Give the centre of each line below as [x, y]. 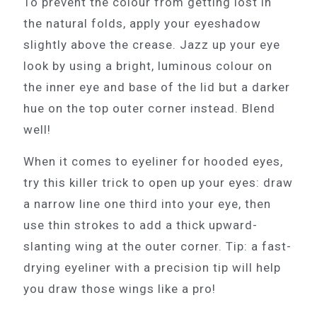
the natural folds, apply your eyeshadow [142, 24]
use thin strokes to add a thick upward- [140, 225]
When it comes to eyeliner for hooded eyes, [153, 162]
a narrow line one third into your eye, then [147, 204]
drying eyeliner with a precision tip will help [152, 268]
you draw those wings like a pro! [120, 289]
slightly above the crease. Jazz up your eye [152, 45]
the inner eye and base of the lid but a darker [157, 87]
